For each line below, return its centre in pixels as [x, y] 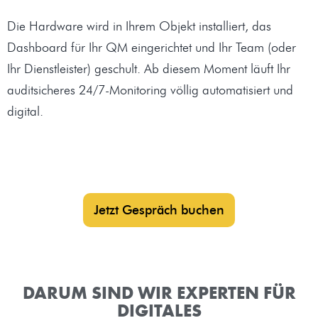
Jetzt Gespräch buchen [159, 210]
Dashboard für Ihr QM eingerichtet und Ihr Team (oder [152, 48]
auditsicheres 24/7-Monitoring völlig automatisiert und [150, 91]
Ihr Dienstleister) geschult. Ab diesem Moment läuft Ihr [149, 69]
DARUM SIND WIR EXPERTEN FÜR [159, 293]
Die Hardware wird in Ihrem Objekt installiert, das [139, 27]
